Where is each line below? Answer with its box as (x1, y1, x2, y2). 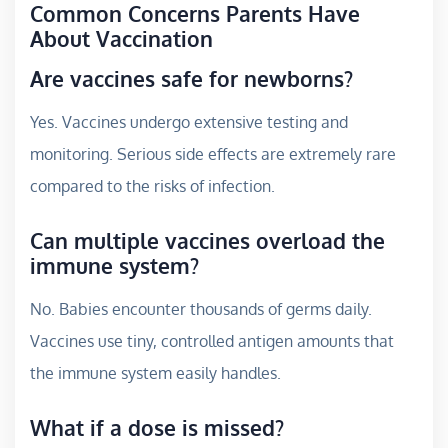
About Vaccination (30, 24, 213, 52)
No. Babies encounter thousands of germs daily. (30, 298, 372, 319)
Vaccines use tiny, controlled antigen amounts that (30, 330, 394, 351)
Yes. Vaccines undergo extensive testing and (30, 111, 348, 132)
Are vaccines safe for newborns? (30, 64, 353, 92)
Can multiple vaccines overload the (30, 226, 385, 254)
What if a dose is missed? (30, 413, 284, 441)
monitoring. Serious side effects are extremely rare (30, 143, 396, 164)
